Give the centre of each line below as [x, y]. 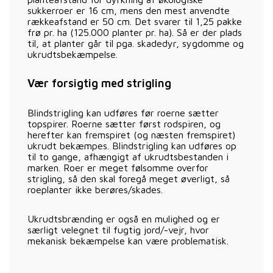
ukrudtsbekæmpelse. [73, 54]
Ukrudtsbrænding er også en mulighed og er [124, 218]
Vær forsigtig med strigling [99, 83]
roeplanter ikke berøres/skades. [95, 189]
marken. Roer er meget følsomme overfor [118, 167]
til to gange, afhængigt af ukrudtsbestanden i [128, 156]
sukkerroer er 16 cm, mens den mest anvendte [129, 10]
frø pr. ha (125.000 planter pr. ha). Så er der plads [135, 32]
